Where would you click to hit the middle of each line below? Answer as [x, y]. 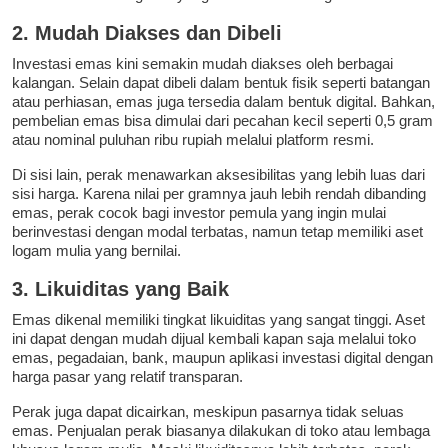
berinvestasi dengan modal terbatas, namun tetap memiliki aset [217, 232]
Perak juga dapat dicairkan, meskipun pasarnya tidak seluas [208, 412]
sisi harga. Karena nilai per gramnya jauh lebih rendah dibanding [219, 194]
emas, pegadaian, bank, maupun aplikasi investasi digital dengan [222, 358]
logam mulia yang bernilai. [96, 251]
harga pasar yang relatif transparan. [127, 377]
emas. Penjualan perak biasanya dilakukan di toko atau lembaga [221, 431]
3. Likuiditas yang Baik [120, 289]
